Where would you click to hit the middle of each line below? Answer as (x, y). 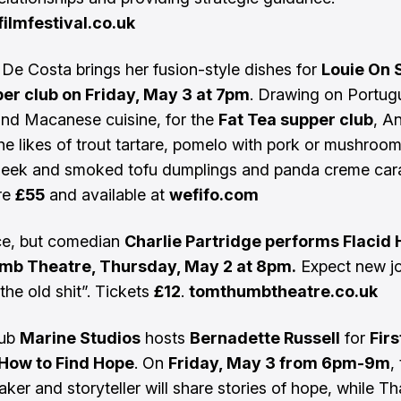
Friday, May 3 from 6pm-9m (279, 363)
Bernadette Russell (265, 338)
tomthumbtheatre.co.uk (283, 291)
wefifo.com (214, 195)
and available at (107, 195)
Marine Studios (80, 338)
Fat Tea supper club (296, 119)
